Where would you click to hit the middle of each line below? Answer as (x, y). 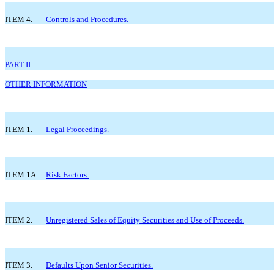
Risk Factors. (67, 174)
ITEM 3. (19, 265)
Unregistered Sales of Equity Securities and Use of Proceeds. (145, 220)
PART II (18, 64)
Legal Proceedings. (77, 129)
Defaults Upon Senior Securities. (99, 265)
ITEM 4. (19, 19)
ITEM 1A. (21, 174)
